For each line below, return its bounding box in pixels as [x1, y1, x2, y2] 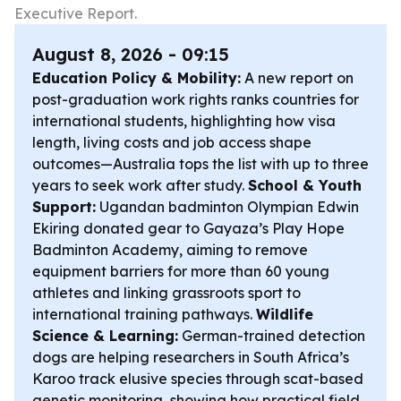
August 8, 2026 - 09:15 [32, 43, 229, 65]
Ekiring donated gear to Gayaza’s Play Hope [32, 219, 345, 237]
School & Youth [248, 176, 362, 194]
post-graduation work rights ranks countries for [32, 90, 359, 108]
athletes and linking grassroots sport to [32, 284, 301, 302]
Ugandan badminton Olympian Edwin [96, 198, 359, 216]
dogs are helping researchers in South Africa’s [32, 348, 349, 366]
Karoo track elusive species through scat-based [32, 370, 363, 388]
